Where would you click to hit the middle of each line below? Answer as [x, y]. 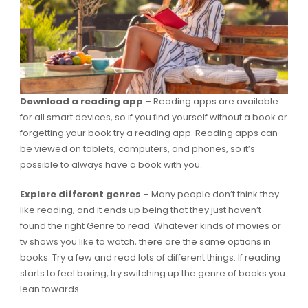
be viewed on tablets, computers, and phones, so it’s [137, 149]
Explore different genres [81, 195]
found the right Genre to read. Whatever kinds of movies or [150, 226]
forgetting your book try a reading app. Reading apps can [148, 133]
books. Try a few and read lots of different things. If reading [150, 258]
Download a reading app [81, 102]
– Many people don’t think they [211, 195]
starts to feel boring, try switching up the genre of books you [152, 274]
